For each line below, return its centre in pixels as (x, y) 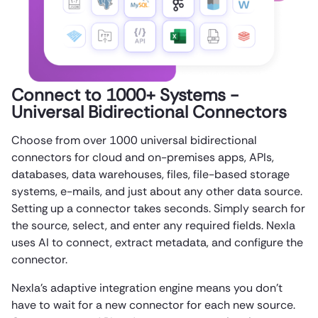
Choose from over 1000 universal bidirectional (134, 140)
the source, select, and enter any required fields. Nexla (153, 225)
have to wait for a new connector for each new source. (153, 305)
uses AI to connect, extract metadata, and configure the (157, 242)
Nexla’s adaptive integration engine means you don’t (147, 287)
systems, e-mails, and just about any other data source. (157, 191)
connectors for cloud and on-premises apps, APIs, (143, 157)
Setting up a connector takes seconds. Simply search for (158, 208)
